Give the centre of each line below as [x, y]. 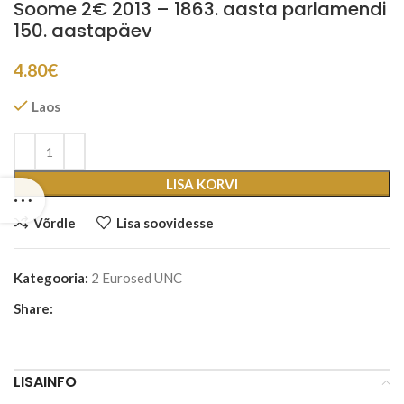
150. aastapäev [83, 31]
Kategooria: [51, 278]
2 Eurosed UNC [137, 278]
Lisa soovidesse [165, 222]
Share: [33, 309]
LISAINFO [45, 382]
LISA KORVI [202, 184]
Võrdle [54, 222]
